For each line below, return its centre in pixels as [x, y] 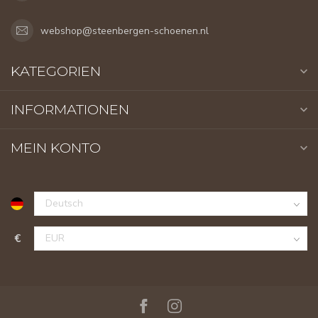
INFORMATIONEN [70, 110]
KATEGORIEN [56, 71]
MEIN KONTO [56, 148]
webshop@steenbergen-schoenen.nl [125, 31]
